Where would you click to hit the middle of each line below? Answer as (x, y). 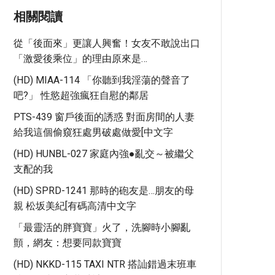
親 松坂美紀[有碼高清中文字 (75, 206)
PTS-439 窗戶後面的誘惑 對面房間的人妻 (104, 117)
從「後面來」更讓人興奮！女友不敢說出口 (107, 43)
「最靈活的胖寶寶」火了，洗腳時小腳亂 (102, 227)
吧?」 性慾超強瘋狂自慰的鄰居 (81, 95)
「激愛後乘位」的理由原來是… (80, 59)
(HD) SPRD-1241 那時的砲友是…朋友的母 (104, 191)
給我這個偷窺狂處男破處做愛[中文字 (93, 132)
